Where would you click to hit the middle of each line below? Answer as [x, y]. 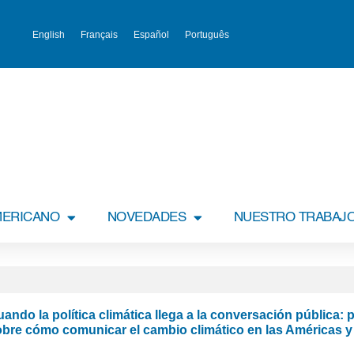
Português [207, 34]
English [48, 34]
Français [99, 34]
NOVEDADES [146, 218]
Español [151, 34]
